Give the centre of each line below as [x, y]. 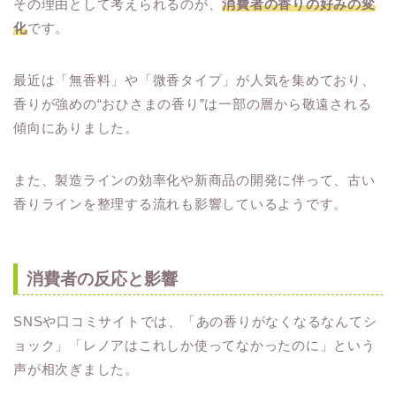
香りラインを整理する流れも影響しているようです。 [181, 204]
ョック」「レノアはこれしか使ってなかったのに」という [194, 346]
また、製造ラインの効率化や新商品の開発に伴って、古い [194, 180]
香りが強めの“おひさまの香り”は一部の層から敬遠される [193, 104]
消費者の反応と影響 [102, 279]
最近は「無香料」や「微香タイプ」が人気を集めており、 [194, 80]
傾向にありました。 [76, 128]
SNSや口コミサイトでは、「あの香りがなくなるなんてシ [195, 322]
